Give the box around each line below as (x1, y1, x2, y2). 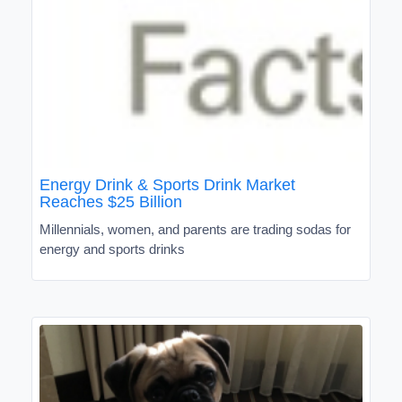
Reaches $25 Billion (39, 192, 182, 211)
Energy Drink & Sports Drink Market (39, 175, 295, 194)
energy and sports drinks (39, 240, 185, 257)
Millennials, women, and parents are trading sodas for (39, 221, 351, 237)
